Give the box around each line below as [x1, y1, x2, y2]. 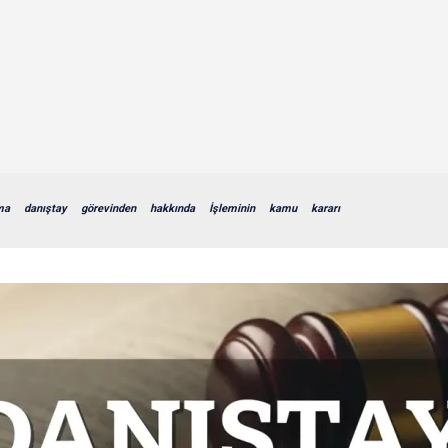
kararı [311, 202, 340, 215]
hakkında [150, 202, 195, 215]
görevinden [81, 202, 136, 215]
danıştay [24, 202, 67, 215]
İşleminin [209, 202, 255, 215]
